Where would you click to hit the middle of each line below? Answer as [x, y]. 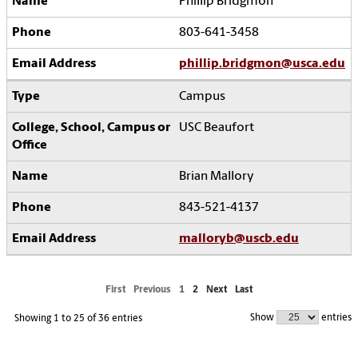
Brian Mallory [217, 177]
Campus [202, 97]
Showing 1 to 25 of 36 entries [78, 319]
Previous [152, 290]
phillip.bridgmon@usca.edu [262, 64]
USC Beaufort [217, 128]
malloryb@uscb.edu [239, 239]
